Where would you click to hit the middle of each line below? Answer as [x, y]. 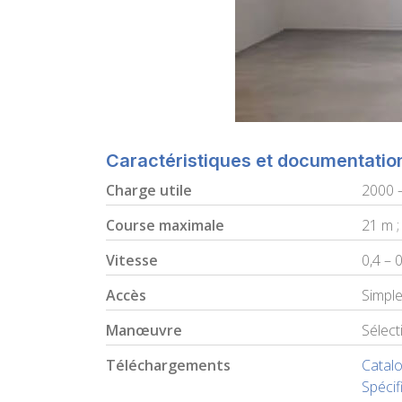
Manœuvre [144, 330]
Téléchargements [168, 365]
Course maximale [165, 225]
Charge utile [149, 190]
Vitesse [132, 260]
